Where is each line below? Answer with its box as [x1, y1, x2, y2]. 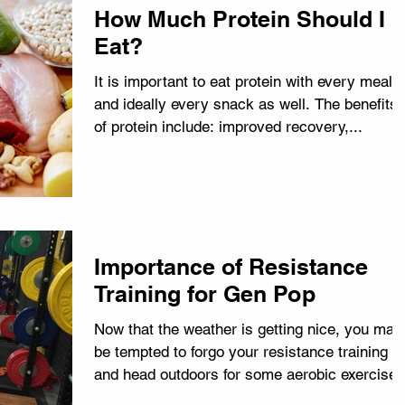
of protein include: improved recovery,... [94, 118, 363, 136]
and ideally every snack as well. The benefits [94, 95, 398, 113]
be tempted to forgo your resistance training [94, 343, 388, 361]
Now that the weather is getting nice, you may [94, 320, 401, 338]
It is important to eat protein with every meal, [94, 72, 397, 90]
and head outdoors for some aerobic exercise [94, 365, 397, 383]
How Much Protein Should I [94, 5, 385, 33]
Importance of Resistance [94, 253, 368, 280]
